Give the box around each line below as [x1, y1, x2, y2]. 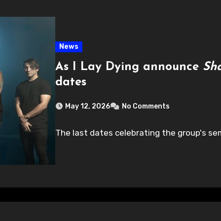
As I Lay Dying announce [55, 61, 203, 73]
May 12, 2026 [65, 102, 110, 110]
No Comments [122, 102, 170, 110]
